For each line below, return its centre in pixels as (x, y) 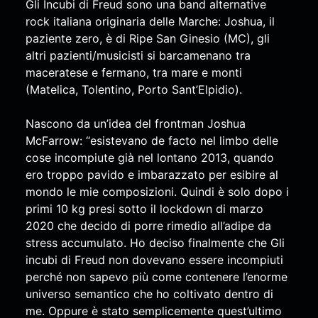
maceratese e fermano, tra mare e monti (133, 72)
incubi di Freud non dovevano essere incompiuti (154, 259)
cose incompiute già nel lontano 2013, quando (149, 157)
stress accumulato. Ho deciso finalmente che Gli (155, 242)
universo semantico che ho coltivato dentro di (149, 294)
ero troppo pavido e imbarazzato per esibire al (152, 174)
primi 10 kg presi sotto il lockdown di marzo (144, 208)
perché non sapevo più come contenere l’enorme (156, 276)
